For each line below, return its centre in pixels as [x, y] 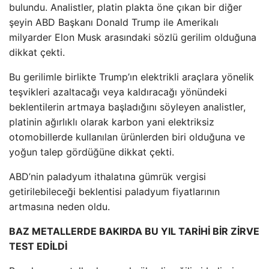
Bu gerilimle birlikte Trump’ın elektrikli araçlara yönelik [131, 77]
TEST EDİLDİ [38, 246]
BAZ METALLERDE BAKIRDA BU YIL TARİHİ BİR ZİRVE [134, 231]
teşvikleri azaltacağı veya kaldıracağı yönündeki [118, 92]
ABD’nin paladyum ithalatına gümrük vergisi [107, 177]
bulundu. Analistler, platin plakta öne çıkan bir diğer [125, 7]
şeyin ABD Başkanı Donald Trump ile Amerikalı [114, 22]
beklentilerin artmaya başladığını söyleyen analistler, [127, 107]
